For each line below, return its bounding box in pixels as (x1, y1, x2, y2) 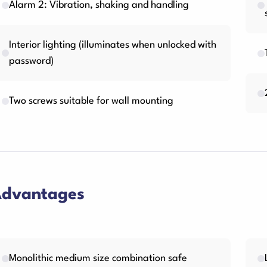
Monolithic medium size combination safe (9, 253, 187, 263)
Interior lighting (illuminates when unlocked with (9, 40, 216, 50)
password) (9, 56, 54, 66)
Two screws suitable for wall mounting (9, 96, 173, 106)
